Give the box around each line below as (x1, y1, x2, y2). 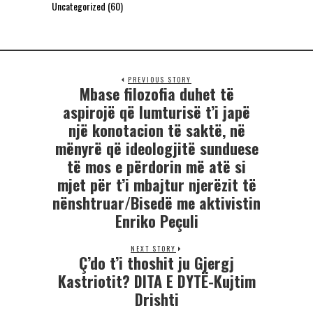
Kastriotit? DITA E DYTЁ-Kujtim (57, 270, 256, 293)
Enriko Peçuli (115, 210, 198, 233)
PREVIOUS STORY (128, 74, 191, 85)
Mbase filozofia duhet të (79, 82, 234, 105)
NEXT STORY (131, 243, 176, 254)
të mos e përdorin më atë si (67, 155, 246, 178)
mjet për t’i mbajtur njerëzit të (57, 173, 256, 196)
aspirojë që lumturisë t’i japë (63, 101, 250, 124)
